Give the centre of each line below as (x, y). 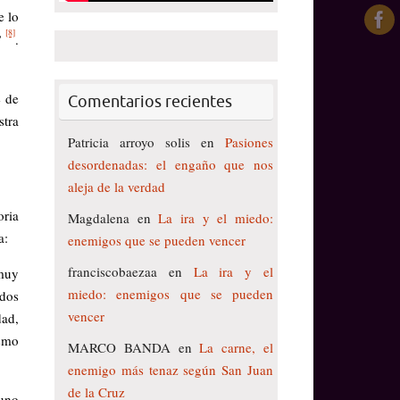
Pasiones (249, 142)
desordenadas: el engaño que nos (171, 165)
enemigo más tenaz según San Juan (171, 370)
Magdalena (99, 218)
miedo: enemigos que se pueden (171, 294)
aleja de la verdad (117, 187)
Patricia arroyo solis (129, 142)
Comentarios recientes (150, 102)
